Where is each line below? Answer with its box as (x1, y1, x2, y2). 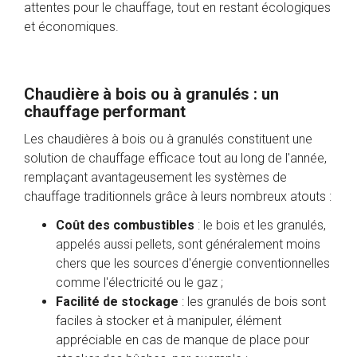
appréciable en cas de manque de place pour (56, 332, 309, 347)
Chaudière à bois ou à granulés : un (24, 84, 279, 104)
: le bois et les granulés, (194, 218, 326, 233)
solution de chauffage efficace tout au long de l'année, (24, 151, 327, 166)
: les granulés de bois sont (178, 294, 326, 309)
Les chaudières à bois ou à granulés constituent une (24, 131, 312, 147)
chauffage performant (24, 102, 186, 121)
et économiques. (24, 19, 119, 34)
